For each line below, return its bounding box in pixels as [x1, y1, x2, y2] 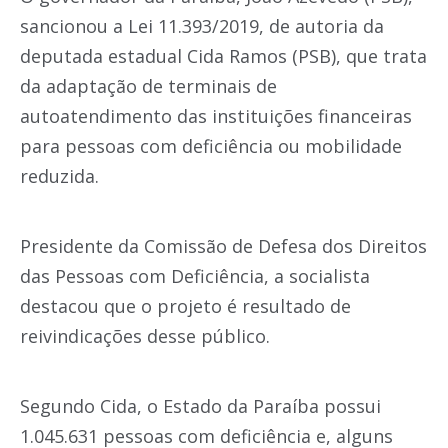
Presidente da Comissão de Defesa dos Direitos [20, 234, 427, 259]
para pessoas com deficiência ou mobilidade [20, 134, 402, 159]
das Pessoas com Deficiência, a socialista [20, 264, 370, 289]
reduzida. [20, 164, 99, 189]
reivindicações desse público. [20, 324, 270, 349]
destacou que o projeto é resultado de [20, 294, 351, 319]
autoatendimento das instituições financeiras [20, 104, 412, 129]
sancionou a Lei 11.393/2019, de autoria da [20, 14, 384, 39]
